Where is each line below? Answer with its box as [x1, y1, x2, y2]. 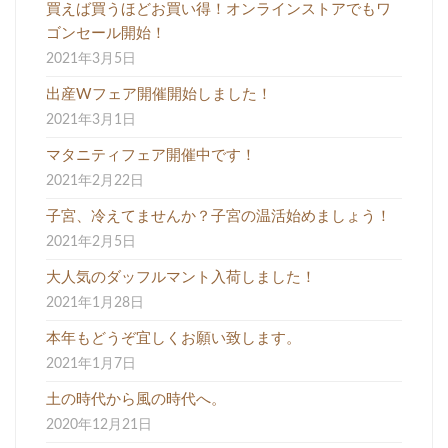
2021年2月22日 [46, 173, 144, 188]
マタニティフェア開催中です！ [46, 147, 256, 163]
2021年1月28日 [46, 295, 144, 310]
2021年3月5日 [46, 51, 136, 66]
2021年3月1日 [46, 112, 136, 127]
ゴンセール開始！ [46, 25, 166, 41]
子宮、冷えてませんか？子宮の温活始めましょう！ [46, 208, 391, 224]
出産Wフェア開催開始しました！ [46, 86, 272, 102]
